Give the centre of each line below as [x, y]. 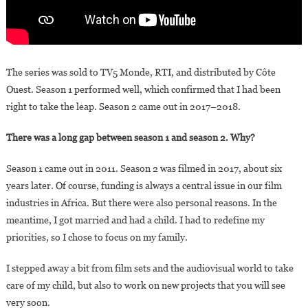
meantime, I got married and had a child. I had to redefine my [135, 220]
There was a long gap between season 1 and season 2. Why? [130, 138]
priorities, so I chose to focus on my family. [97, 238]
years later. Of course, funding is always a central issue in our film [144, 186]
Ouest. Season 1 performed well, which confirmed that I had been [143, 90]
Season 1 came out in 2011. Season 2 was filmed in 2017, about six [144, 169]
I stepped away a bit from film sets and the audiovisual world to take [150, 268]
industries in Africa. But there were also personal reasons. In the [141, 203]
